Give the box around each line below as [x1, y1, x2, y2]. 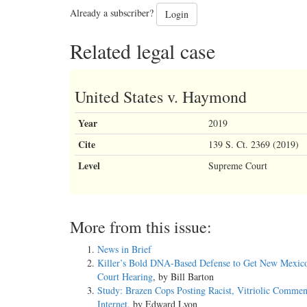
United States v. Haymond [75, 86, 247, 108]
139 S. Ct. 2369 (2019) [208, 138, 299, 151]
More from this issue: [70, 216, 212, 238]
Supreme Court [208, 159, 267, 173]
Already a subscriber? [70, 6, 156, 20]
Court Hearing [97, 270, 153, 284]
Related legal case [70, 37, 215, 65]
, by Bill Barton [153, 270, 214, 284]
